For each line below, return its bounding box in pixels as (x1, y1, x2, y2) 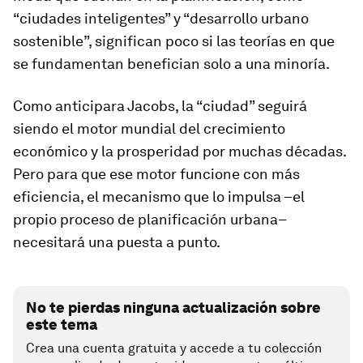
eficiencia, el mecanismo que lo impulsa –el (13, 188, 305, 205)
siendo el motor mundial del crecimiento (13, 120, 285, 137)
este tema (26, 316, 97, 333)
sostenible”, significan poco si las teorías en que (13, 32, 335, 49)
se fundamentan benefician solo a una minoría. (13, 55, 330, 72)
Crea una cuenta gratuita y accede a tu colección (26, 340, 322, 356)
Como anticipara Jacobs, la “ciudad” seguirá (13, 97, 307, 114)
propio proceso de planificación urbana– (13, 211, 286, 228)
